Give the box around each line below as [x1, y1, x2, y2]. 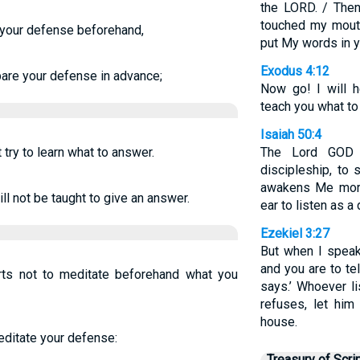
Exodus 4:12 [260, 63, 329, 79]
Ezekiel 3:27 [260, 226, 329, 241]
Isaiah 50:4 [260, 127, 321, 142]
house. [260, 314, 297, 329]
